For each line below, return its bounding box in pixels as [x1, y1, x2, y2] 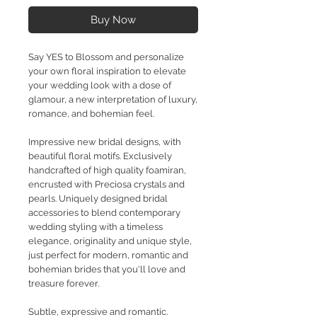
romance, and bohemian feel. [28, 108, 154, 120]
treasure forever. [28, 278, 101, 289]
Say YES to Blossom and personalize [28, 52, 184, 63]
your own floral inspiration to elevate [28, 66, 186, 77]
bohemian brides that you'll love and [28, 264, 185, 275]
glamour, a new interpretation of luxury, [28, 94, 197, 105]
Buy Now [91, 13, 136, 27]
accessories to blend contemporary [28, 207, 180, 219]
